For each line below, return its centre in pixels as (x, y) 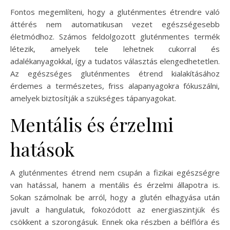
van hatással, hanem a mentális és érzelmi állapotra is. (115, 185)
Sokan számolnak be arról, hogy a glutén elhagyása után (115, 197)
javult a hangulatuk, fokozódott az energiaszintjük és (115, 209)
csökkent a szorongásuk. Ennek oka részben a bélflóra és (115, 222)
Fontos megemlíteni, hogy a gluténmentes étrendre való (115, 12)
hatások (42, 149)
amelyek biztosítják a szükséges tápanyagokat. (93, 98)
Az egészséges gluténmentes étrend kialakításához (115, 73)
